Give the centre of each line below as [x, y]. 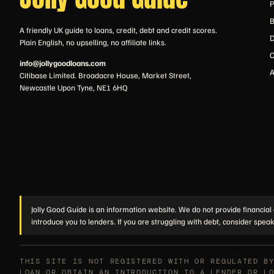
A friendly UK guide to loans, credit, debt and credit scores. [118, 30]
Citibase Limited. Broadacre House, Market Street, [106, 75]
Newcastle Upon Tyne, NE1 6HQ [74, 87]
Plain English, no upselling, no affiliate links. [93, 42]
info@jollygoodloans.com [63, 63]
